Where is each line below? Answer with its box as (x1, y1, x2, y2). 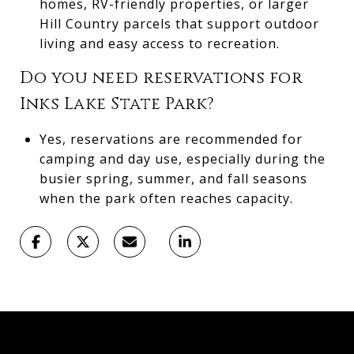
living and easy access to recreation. (39, 34, 280, 52)
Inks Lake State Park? (20, 92, 215, 115)
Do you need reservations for (20, 66, 302, 89)
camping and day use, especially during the (39, 149, 326, 168)
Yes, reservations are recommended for (39, 130, 303, 148)
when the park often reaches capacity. (39, 189, 293, 207)
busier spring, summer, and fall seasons (39, 169, 307, 187)
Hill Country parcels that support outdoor (39, 14, 319, 32)
